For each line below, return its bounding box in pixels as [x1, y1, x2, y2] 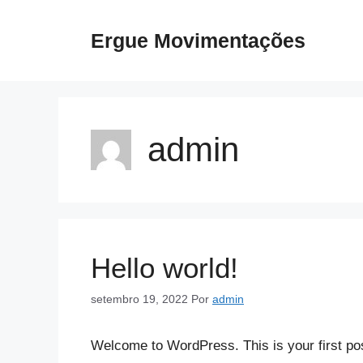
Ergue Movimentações [91, 29, 305, 52]
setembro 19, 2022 [91, 293, 188, 306]
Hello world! [91, 252, 238, 284]
